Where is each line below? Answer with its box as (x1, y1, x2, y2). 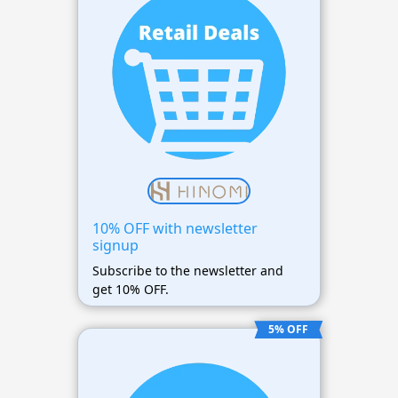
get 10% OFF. (92, 281, 169, 298)
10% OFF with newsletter (92, 219, 258, 239)
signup (92, 235, 139, 256)
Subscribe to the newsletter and (92, 262, 283, 280)
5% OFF (268, 322, 309, 338)
